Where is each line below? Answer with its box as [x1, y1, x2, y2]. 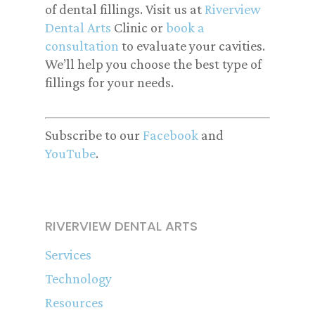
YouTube [45, 146, 96, 161]
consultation [45, 38, 119, 53]
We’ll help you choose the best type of [45, 56, 262, 72]
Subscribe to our [45, 127, 143, 143]
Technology [45, 271, 112, 286]
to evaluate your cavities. [119, 38, 265, 53]
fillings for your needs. [45, 75, 174, 90]
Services [45, 247, 91, 262]
